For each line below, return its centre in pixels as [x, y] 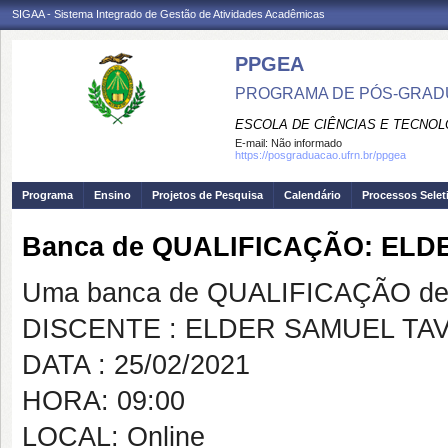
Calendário [312, 195]
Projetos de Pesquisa [207, 195]
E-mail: [253, 143]
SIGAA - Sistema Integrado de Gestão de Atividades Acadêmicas [168, 14]
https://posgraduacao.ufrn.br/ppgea [320, 155]
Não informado [306, 143]
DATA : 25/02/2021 [136, 365]
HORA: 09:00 [103, 401]
